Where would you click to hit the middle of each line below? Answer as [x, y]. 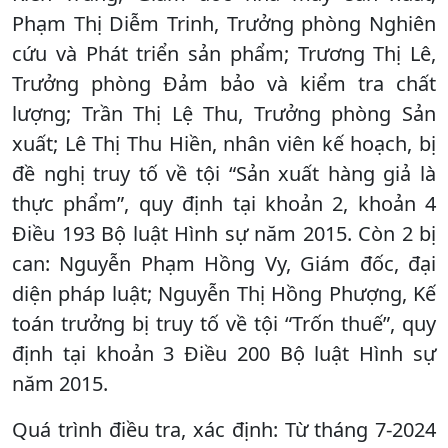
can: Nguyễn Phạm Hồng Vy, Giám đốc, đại [224, 263]
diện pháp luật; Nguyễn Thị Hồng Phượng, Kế [224, 293]
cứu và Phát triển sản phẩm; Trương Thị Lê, [224, 53]
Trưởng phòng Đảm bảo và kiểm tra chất [224, 83]
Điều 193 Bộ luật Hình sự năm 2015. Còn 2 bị [224, 233]
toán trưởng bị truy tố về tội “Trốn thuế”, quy [224, 323]
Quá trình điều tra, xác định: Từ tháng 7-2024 [224, 429]
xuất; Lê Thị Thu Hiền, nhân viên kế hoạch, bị [224, 143]
